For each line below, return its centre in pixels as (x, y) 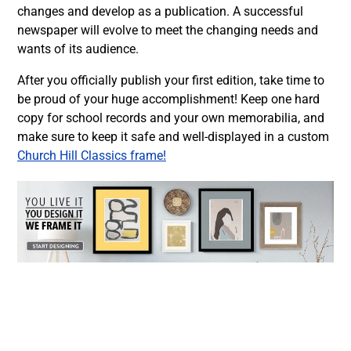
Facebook (91, 304)
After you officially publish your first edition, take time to (171, 80)
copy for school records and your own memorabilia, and (171, 118)
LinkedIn (285, 304)
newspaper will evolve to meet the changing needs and (168, 30)
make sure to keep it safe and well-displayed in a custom (173, 137)
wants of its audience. (78, 49)
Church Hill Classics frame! (92, 156)
